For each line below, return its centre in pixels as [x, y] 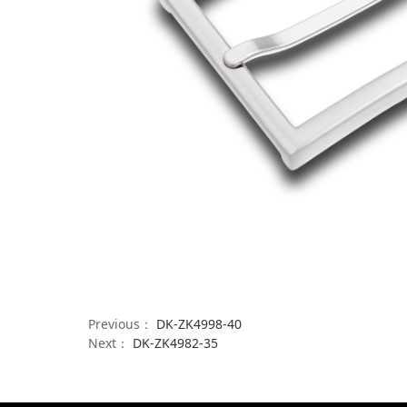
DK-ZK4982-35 [175, 343]
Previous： [122, 324]
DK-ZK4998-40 [199, 324]
